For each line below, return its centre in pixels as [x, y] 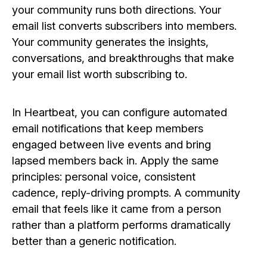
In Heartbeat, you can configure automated [119, 112]
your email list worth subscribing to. [100, 74]
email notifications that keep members [108, 128]
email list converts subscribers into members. [124, 26]
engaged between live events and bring [111, 144]
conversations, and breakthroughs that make [123, 58]
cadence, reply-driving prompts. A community [126, 192]
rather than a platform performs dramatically [121, 224]
